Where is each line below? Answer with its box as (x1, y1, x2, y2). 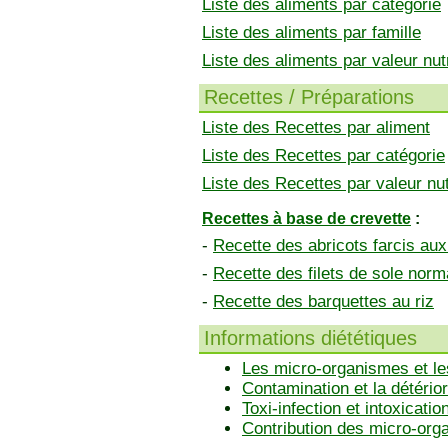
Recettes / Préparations (204, 86, 414, 108)
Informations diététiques (204, 327, 417, 349)
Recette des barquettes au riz (213, 292, 434, 311)
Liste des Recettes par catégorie (202, 146, 445, 165)
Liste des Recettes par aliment (202, 118, 430, 137)
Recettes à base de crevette (202, 210, 411, 227)
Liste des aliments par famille (202, 23, 421, 42)
